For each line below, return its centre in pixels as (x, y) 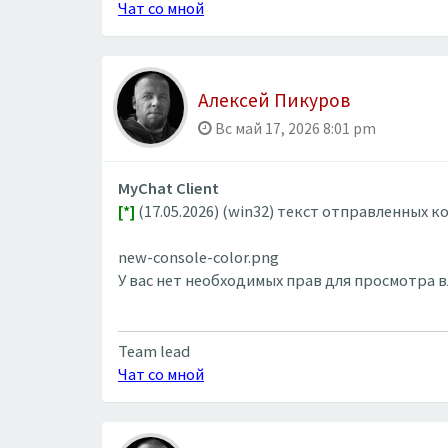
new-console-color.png (198, 257)
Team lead (154, 351)
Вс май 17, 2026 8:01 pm (294, 128)
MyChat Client (168, 188)
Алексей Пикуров (274, 99)
